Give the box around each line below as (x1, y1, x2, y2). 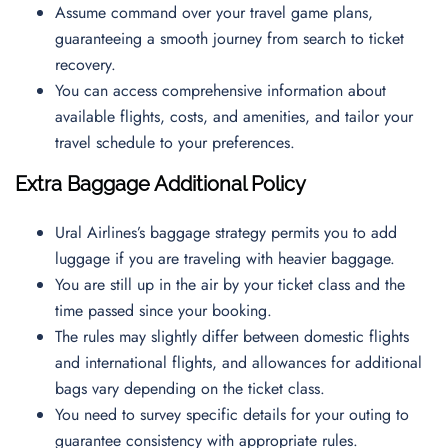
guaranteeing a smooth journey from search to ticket (55, 27, 404, 50)
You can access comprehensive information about (55, 79, 386, 102)
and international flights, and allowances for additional (55, 351, 422, 374)
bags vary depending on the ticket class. (55, 377, 335, 400)
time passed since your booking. (55, 299, 282, 322)
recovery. (55, 53, 126, 76)
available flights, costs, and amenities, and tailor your (55, 105, 413, 128)
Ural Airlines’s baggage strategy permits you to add (55, 221, 397, 244)
